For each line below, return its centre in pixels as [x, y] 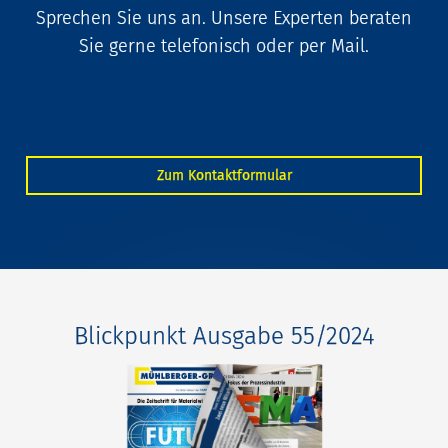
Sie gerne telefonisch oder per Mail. [224, 45]
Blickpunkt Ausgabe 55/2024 [224, 335]
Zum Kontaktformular [224, 175]
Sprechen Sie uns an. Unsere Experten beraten [224, 17]
